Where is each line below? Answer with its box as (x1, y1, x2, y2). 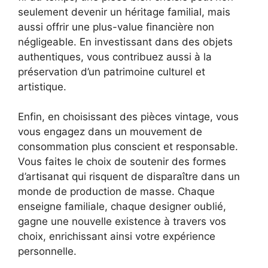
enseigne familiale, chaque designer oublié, (18, 200, 226, 213)
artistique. (18, 80, 66, 93)
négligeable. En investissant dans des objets (18, 35, 233, 48)
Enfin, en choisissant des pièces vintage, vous (18, 111, 239, 123)
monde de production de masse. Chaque (18, 185, 215, 198)
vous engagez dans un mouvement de (18, 126, 202, 138)
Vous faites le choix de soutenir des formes (18, 156, 226, 168)
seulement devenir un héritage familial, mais (18, 5, 230, 18)
